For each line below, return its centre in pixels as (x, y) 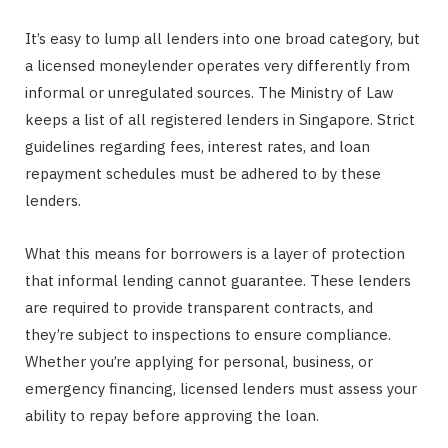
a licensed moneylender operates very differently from (217, 65)
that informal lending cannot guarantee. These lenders (218, 280)
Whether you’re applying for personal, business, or (199, 361)
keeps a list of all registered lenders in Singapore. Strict (220, 119)
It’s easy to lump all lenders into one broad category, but (222, 38)
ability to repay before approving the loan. (172, 415)
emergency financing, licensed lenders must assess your (221, 388)
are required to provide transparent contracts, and (199, 307)
